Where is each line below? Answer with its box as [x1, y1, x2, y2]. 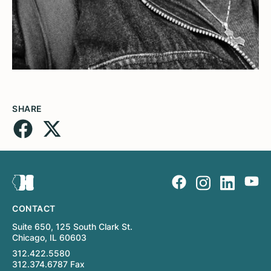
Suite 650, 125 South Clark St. [12, 221, 132, 232]
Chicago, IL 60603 [12, 232, 87, 243]
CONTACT [12, 203, 56, 214]
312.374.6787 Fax [12, 259, 85, 270]
